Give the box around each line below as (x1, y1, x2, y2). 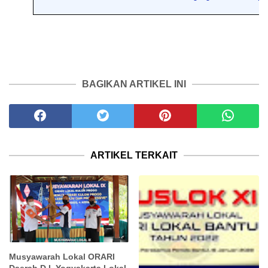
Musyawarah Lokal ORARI (9, 252, 115, 262)
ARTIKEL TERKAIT (90, 150, 178, 161)
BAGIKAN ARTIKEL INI (82, 79, 186, 90)
